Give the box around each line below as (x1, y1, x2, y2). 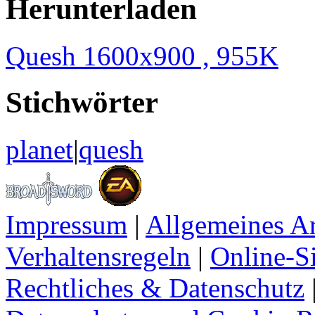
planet (6, 134, 73, 165)
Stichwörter (6, 86, 158, 120)
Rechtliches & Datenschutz (6, 273, 304, 304)
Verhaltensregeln (6, 241, 191, 272)
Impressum (6, 210, 127, 240)
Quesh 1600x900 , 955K (6, 40, 278, 71)
